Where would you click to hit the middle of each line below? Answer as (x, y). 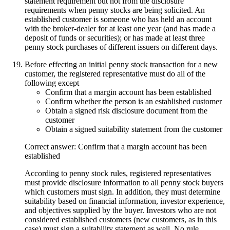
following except (52, 83)
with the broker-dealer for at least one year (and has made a (120, 28)
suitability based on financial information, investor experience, (125, 201)
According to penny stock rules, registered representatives (118, 173)
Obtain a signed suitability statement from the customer (134, 129)
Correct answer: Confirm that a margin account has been (116, 146)
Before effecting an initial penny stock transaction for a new (121, 64)
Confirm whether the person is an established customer (133, 101)
